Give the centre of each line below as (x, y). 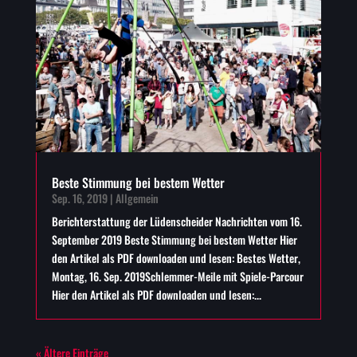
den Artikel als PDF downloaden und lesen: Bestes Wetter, (176, 257)
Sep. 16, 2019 (79, 198)
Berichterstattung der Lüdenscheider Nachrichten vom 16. (177, 221)
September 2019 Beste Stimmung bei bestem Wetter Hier (174, 239)
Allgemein (137, 198)
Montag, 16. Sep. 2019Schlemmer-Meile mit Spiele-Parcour (177, 276)
